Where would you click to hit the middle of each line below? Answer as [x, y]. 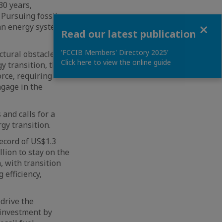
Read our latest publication [129, 34]
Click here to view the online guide [116, 62]
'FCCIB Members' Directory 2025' [115, 52]
